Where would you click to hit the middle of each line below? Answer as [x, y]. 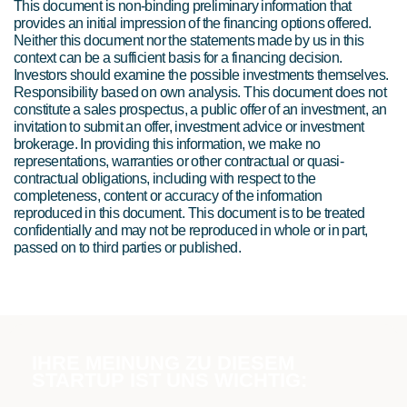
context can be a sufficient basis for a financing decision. [178, 58]
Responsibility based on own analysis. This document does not [200, 93]
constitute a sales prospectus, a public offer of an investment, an [200, 110]
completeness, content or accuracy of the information [168, 196]
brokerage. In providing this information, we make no [167, 144]
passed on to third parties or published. [127, 248]
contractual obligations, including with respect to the [165, 179]
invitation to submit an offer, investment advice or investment [189, 127]
